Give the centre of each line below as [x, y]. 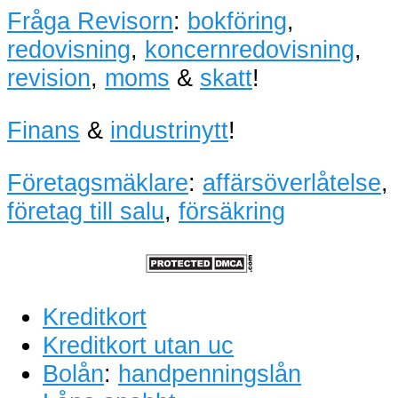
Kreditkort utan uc [138, 345]
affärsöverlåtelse [292, 183]
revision [49, 78]
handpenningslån [210, 373]
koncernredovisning [250, 50]
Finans [44, 131]
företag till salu [86, 211]
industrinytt [169, 131]
